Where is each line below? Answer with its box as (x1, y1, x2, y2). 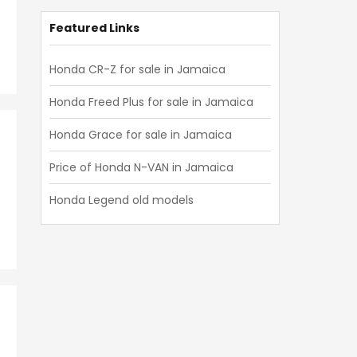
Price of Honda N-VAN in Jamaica (49, 159, 233, 175)
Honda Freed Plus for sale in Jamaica (49, 94, 253, 110)
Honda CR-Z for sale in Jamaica (49, 61, 226, 77)
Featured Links (49, 20, 139, 36)
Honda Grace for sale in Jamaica (49, 127, 232, 143)
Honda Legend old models (49, 192, 194, 208)
